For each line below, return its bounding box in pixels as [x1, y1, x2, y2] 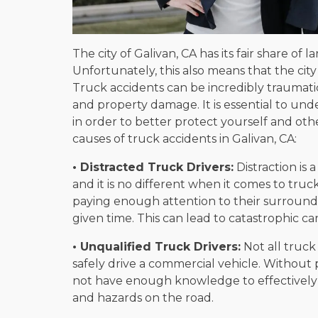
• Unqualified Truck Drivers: [72, 239, 241, 253]
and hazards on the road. [72, 290, 214, 305]
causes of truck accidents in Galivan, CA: [72, 131, 297, 146]
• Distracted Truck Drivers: [72, 160, 234, 174]
